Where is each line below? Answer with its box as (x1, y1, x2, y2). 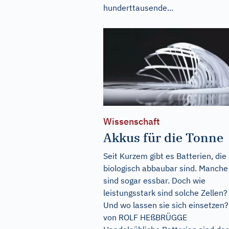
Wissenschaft (103, 116, 160, 128)
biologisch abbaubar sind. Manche (103, 163, 228, 174)
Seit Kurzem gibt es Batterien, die (103, 151, 226, 162)
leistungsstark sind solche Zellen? (103, 188, 227, 198)
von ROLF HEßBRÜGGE (103, 212, 187, 223)
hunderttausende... (103, 2, 173, 13)
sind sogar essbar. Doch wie (103, 175, 205, 186)
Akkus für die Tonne (103, 129, 223, 146)
